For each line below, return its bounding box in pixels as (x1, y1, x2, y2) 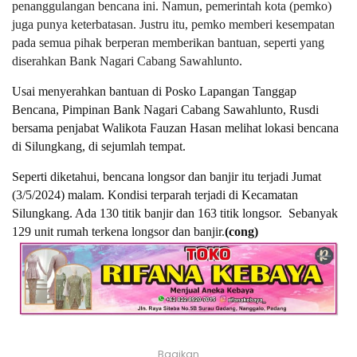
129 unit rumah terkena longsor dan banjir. (12, 224, 225, 238)
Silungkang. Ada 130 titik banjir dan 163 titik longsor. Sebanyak (12, 206, 338, 220)
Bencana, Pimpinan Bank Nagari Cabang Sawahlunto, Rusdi (12, 102, 319, 116)
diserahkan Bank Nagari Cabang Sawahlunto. (12, 53, 245, 68)
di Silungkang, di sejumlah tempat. (12, 139, 189, 153)
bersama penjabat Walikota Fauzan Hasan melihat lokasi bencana (12, 120, 339, 135)
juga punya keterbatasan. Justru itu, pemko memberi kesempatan (12, 17, 335, 31)
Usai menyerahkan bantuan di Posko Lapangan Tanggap (12, 84, 296, 98)
